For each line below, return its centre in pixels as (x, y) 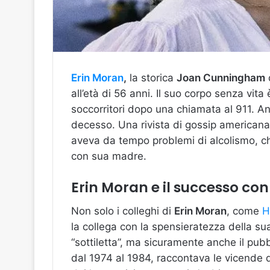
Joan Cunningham (221, 77)
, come (244, 211)
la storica (152, 77)
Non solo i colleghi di (123, 211)
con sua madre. (109, 156)
